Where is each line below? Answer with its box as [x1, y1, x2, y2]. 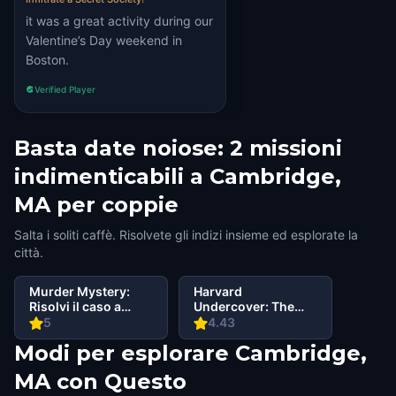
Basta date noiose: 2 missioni [14, 135, 342, 161]
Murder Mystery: [29, 284, 130, 299]
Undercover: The [194, 299, 295, 314]
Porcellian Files [194, 314, 286, 329]
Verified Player [34, 84, 95, 95]
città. [14, 245, 43, 260]
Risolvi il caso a [29, 299, 121, 314]
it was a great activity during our [26, 13, 213, 28]
